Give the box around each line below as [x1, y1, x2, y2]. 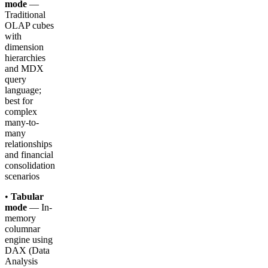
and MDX [5, 63, 44, 74]
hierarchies [5, 53, 45, 63]
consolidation [5, 160, 55, 171]
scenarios [5, 171, 39, 182]
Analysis [5, 256, 38, 267]
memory [5, 213, 36, 224]
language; [5, 85, 41, 96]
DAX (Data [5, 245, 50, 256]
